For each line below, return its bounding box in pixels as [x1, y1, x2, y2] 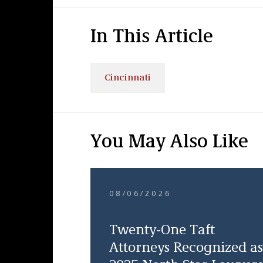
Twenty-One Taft [109, 224, 215, 238]
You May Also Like [90, 133, 248, 152]
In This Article [90, 28, 213, 47]
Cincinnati [104, 73, 151, 83]
